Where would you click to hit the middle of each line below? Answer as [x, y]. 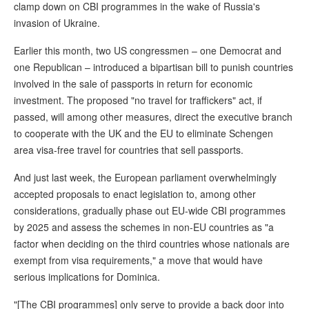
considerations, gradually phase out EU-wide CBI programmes [150, 211]
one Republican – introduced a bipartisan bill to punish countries [153, 67]
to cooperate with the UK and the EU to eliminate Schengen [143, 133]
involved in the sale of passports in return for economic [133, 84]
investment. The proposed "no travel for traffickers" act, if [138, 100]
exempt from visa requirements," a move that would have [138, 260]
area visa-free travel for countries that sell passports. [129, 150]
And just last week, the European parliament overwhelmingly [145, 178]
